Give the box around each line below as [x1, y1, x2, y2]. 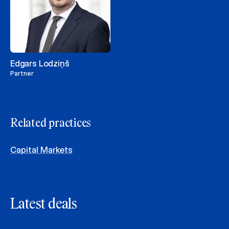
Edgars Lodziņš [10, 59, 70, 69]
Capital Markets [10, 145, 73, 155]
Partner [10, 70, 34, 78]
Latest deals [10, 197, 77, 212]
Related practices [10, 118, 91, 130]
